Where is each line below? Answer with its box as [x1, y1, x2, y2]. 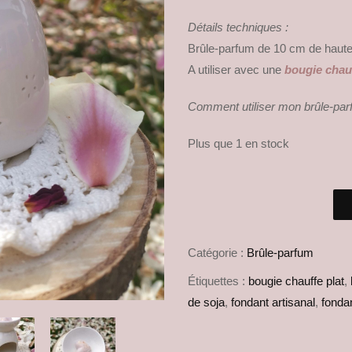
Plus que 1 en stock [188, 137, 289, 151]
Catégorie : [188, 246, 247, 260]
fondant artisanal [231, 295, 315, 310]
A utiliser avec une [188, 63, 281, 77]
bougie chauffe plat [248, 274, 344, 288]
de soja [188, 295, 225, 310]
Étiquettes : [188, 274, 248, 288]
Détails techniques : [188, 20, 288, 35]
